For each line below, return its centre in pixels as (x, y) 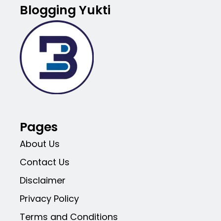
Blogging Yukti (65, 10)
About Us (40, 144)
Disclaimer (43, 181)
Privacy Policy (49, 199)
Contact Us (45, 162)
